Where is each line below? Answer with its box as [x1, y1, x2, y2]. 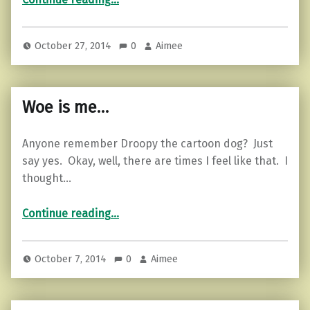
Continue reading [22, 206, 111, 220]
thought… [22, 171, 71, 185]
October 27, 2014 [35, 39, 115, 52]
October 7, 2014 [35, 252, 110, 265]
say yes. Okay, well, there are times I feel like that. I [22, 154, 288, 167]
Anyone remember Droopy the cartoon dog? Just [22, 136, 273, 150]
